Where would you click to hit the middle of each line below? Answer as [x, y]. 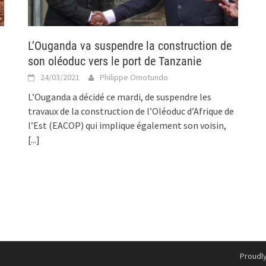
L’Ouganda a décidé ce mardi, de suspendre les [120, 97]
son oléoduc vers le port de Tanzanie [115, 61]
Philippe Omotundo [134, 77]
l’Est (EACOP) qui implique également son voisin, [127, 126]
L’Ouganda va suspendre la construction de [130, 46]
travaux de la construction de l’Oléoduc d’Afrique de [131, 111]
